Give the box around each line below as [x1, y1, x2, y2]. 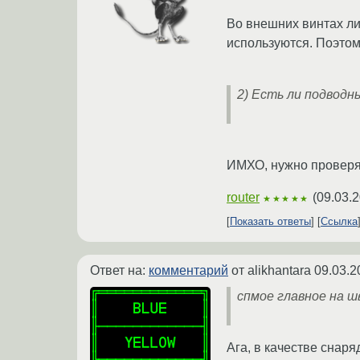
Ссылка [321, 215, 358, 228]
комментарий [149, 264, 228, 278]
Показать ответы [230, 215, 311, 228]
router [227, 190, 260, 205]
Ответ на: [90, 264, 149, 278]
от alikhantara [228, 264, 314, 278]
